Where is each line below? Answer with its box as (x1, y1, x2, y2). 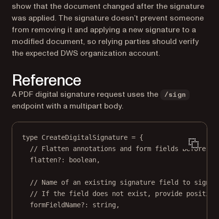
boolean (69, 156, 96, 164)
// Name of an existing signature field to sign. (30, 178, 214, 187)
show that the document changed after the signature (12, 1, 204, 12)
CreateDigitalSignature (42, 133, 128, 142)
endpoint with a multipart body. (12, 101, 123, 112)
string (92, 201, 116, 209)
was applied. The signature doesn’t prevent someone (12, 13, 204, 24)
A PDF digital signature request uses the (12, 89, 160, 100)
